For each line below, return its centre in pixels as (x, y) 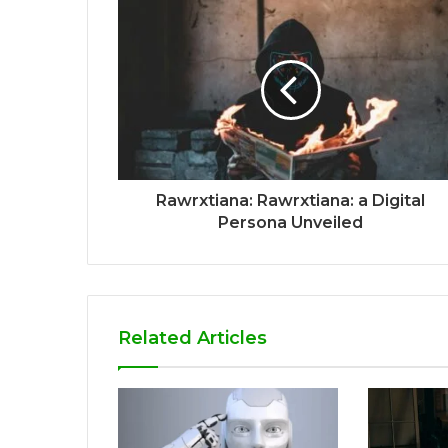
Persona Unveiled (290, 222)
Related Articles (192, 337)
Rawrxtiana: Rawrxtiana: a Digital (290, 200)
